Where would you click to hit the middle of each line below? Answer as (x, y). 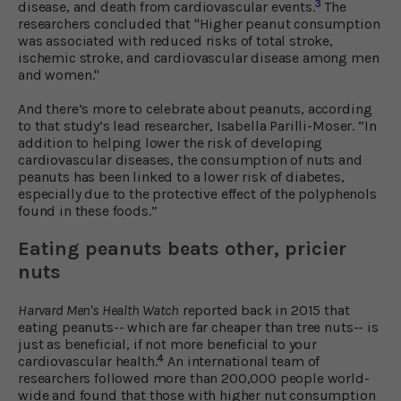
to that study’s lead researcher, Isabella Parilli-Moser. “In (197, 125)
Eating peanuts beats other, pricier (182, 248)
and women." (59, 74)
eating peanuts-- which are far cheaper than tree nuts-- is (198, 327)
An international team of (242, 361)
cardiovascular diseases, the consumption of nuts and (190, 159)
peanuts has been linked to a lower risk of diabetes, (181, 176)
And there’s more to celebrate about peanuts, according (195, 108)
